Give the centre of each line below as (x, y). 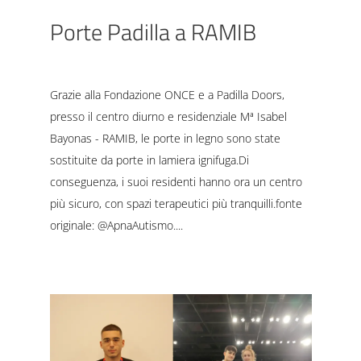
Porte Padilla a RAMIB (153, 31)
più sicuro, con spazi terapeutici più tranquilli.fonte (176, 203)
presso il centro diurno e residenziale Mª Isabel (168, 116)
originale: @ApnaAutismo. (112, 225)
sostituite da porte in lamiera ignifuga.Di (149, 160)
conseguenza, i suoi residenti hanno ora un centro (176, 181)
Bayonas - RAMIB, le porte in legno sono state (165, 138)
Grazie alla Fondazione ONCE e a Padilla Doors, (167, 94)
